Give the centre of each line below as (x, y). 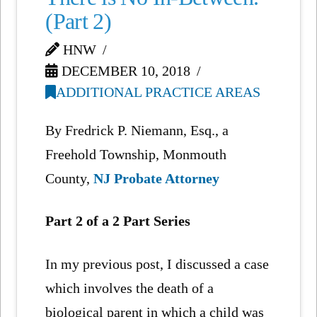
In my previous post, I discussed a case (157, 264)
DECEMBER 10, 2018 (125, 70)
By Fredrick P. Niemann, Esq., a (137, 131)
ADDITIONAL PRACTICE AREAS (158, 92)
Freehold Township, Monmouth (136, 155)
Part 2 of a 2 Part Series (118, 221)
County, (70, 179)
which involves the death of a (130, 288)
